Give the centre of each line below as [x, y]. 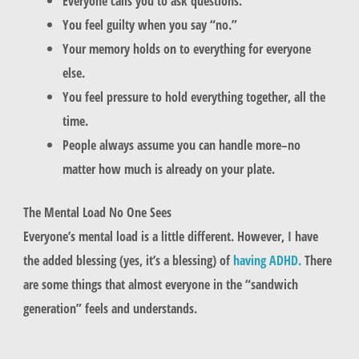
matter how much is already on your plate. [171, 168]
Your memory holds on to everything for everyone [187, 48]
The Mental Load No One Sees [97, 212]
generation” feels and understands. [111, 309]
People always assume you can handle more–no [182, 144]
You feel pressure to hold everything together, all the [194, 96]
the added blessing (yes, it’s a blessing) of [128, 260]
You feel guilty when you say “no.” [150, 24]
